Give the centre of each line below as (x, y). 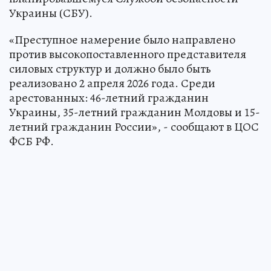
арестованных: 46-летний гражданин (109, 97)
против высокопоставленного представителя (128, 54)
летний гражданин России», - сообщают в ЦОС (134, 126)
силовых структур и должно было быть (110, 68)
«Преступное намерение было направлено (122, 39)
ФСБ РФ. (31, 141)
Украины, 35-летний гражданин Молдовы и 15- (135, 112)
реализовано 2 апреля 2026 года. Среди (112, 83)
